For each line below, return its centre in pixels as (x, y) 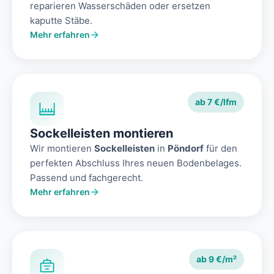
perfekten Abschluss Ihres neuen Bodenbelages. (136, 163)
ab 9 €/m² (217, 259)
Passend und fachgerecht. (87, 178)
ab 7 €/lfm (216, 102)
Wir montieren (62, 149)
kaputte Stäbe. (61, 21)
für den (220, 149)
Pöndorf (186, 149)
